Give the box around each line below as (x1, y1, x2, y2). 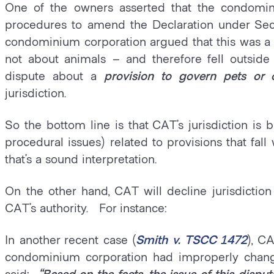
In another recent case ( (5, 232, 136, 246)
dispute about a (5, 68, 105, 83)
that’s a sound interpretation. (5, 151, 161, 166)
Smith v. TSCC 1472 (136, 232, 248, 246)
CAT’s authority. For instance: (5, 200, 168, 215)
